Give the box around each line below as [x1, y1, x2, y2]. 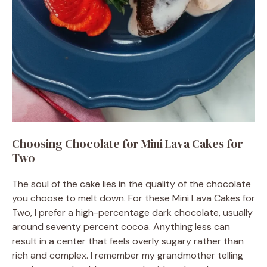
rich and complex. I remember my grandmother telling [12, 249, 243, 262]
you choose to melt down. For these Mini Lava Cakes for [12, 191, 255, 204]
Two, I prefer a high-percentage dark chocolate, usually [12, 206, 253, 219]
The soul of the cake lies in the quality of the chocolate [12, 177, 251, 190]
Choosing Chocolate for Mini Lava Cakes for [12, 135, 243, 152]
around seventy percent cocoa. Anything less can [12, 220, 230, 233]
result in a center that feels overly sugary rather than [12, 234, 244, 247]
